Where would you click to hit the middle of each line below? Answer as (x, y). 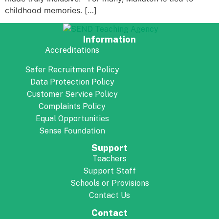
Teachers (109, 159)
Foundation (84, 130)
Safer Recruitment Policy (72, 69)
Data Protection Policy (72, 82)
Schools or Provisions (109, 183)
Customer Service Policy (72, 94)
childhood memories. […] (51, 10)
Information (109, 40)
